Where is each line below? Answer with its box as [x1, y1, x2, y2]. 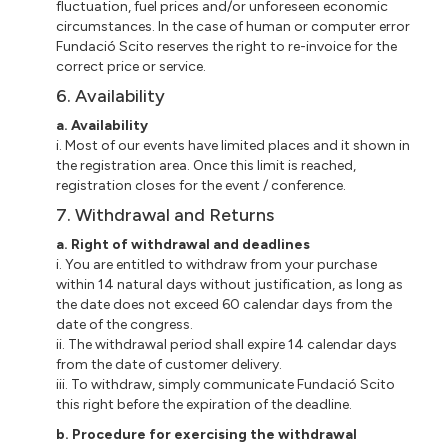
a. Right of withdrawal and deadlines [56, 235, 311, 253]
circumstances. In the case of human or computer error [56, 17, 411, 35]
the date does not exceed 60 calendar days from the [56, 295, 393, 313]
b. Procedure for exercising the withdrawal [56, 425, 358, 443]
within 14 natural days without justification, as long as [56, 275, 404, 293]
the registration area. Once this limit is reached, [56, 156, 357, 174]
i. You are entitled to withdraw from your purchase [56, 255, 378, 273]
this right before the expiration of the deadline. [56, 395, 353, 413]
